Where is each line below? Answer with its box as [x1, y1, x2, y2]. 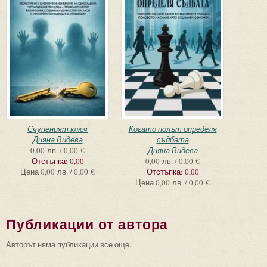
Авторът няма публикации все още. [6, 238, 131, 250]
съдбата [156, 133, 189, 145]
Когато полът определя [128, 123, 217, 134]
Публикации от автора [6, 216, 169, 232]
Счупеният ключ [27, 123, 88, 134]
